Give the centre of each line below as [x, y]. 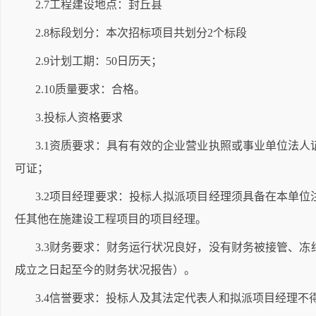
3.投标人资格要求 [79, 117]
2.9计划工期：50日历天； [99, 61]
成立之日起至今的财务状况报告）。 [105, 270]
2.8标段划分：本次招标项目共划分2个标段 [141, 33]
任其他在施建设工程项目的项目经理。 [111, 219]
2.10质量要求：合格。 [90, 89]
